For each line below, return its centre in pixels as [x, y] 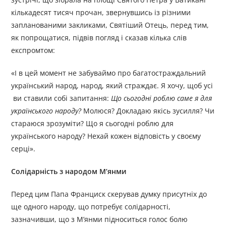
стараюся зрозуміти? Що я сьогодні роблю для [93, 123]
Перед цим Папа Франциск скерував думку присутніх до [109, 194]
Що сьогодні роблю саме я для [162, 98]
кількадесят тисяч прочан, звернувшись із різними [101, 12]
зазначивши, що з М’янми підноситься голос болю [100, 219]
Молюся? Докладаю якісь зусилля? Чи [148, 111]
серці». [23, 149]
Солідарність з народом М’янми [69, 171]
